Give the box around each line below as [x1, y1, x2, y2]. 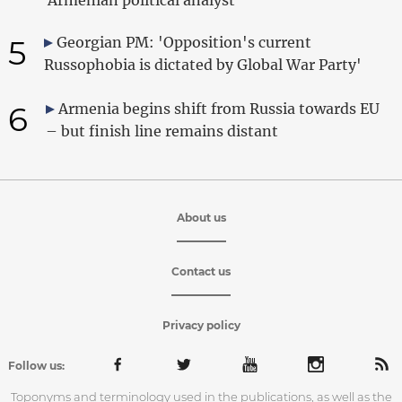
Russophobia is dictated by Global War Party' [43, 55, 362, 74]
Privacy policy [162, 318, 240, 332]
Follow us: [7, 358, 65, 372]
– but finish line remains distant [45, 121, 278, 140]
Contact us [171, 264, 231, 278]
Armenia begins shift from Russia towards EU [57, 99, 380, 118]
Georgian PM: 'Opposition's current [56, 32, 311, 51]
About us [176, 210, 226, 224]
